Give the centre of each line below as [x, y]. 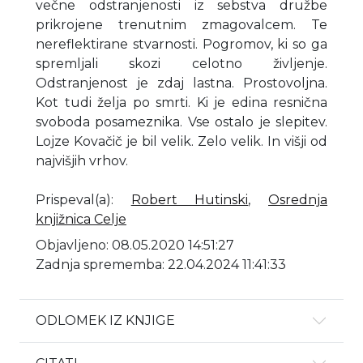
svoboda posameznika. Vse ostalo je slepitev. [181, 122]
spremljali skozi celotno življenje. [181, 63]
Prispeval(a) [73, 199]
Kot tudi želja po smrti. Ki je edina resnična [181, 102]
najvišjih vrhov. [82, 160]
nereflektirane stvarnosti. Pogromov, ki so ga [181, 44]
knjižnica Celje [81, 219]
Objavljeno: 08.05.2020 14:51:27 [135, 245]
